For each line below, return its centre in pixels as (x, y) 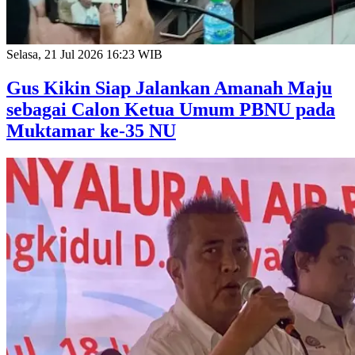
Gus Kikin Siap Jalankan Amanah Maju (169, 88)
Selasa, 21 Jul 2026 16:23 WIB (84, 55)
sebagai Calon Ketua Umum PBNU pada (171, 110)
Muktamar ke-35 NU (91, 131)
